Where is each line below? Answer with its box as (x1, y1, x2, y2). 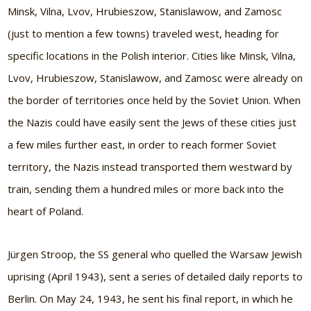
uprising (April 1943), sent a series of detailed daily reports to (8, 269, 303, 284)
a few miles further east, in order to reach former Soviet (8, 137, 277, 152)
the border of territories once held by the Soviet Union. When (8, 93, 301, 108)
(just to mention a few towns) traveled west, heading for (8, 26, 280, 41)
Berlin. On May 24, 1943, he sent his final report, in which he (8, 292, 294, 306)
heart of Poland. (8, 204, 84, 219)
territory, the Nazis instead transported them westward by (8, 160, 293, 174)
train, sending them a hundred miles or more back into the (8, 182, 285, 196)
